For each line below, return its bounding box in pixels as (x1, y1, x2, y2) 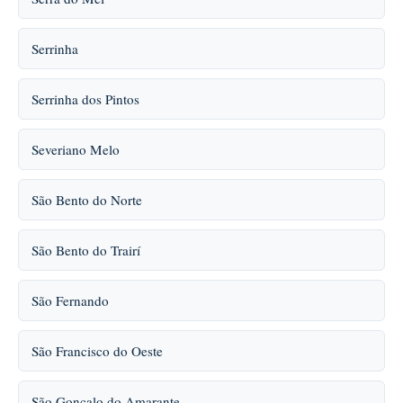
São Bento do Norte (31, 191, 142, 209)
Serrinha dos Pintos (31, 90, 139, 108)
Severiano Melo (31, 140, 120, 158)
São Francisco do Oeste (31, 342, 163, 360)
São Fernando (31, 291, 109, 309)
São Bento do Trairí (31, 241, 140, 259)
